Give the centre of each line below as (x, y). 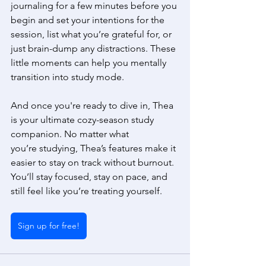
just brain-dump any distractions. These (94, 49)
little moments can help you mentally (90, 63)
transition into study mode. (69, 77)
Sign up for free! (49, 226)
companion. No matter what (71, 134)
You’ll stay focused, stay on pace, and (90, 177)
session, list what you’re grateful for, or (92, 34)
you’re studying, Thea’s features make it (94, 148)
